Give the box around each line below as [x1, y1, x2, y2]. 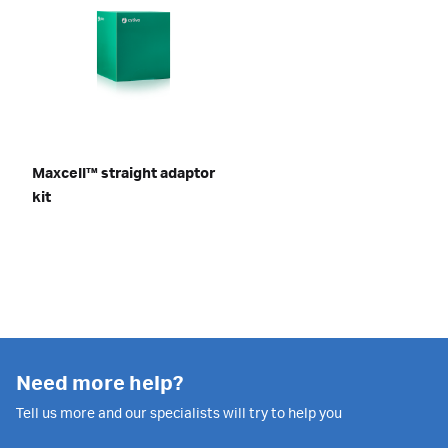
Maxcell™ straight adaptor [32, 166, 215, 182]
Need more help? [16, 373, 183, 395]
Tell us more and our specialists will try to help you [16, 406, 342, 422]
